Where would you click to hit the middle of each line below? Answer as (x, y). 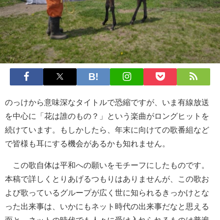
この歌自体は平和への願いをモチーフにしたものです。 (107, 165)
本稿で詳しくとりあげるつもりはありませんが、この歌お (107, 179)
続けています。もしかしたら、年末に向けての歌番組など (107, 129)
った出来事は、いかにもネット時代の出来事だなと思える (107, 206)
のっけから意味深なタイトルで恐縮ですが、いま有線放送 (107, 102)
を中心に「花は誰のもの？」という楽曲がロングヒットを (107, 116)
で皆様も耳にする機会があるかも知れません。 (87, 143)
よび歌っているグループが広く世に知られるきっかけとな (107, 192)
